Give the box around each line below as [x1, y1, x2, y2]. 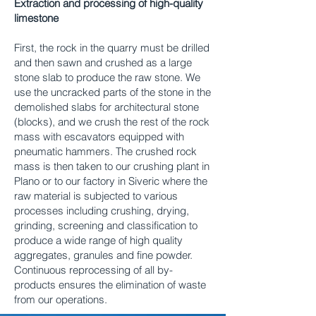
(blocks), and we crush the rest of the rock [14, 115, 209, 128]
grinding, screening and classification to [14, 219, 197, 232]
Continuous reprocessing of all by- [14, 263, 173, 276]
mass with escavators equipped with [14, 130, 184, 143]
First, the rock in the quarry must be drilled [14, 41, 209, 54]
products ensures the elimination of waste [14, 278, 206, 291]
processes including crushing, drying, [14, 204, 189, 217]
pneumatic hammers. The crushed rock [14, 145, 197, 158]
